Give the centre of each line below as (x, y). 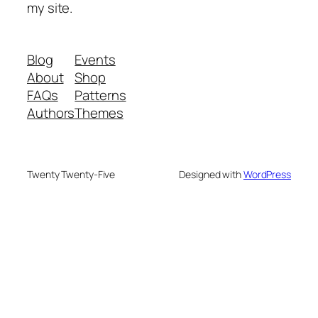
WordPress (267, 175)
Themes (99, 113)
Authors (51, 113)
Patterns (100, 95)
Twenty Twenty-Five (71, 175)
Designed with (211, 175)
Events (95, 60)
